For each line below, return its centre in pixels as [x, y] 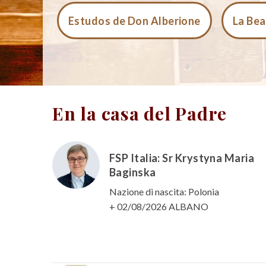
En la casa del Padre [140, 114]
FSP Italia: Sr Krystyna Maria [182, 158]
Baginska [133, 172]
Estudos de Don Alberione [134, 20]
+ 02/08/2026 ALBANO [159, 207]
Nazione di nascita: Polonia [164, 192]
